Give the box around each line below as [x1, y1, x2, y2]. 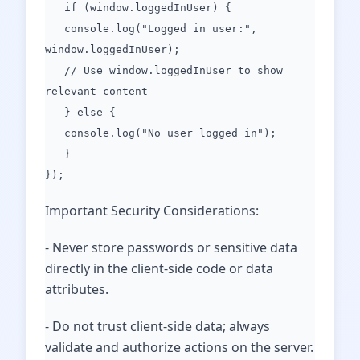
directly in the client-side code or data [45, 260, 273, 277]
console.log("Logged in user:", [45, 22, 257, 35]
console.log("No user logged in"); [45, 127, 276, 139]
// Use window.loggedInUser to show [45, 64, 283, 76]
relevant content [45, 85, 148, 97]
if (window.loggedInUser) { [45, 2, 231, 14]
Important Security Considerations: [45, 202, 259, 219]
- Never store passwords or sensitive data [45, 239, 297, 256]
